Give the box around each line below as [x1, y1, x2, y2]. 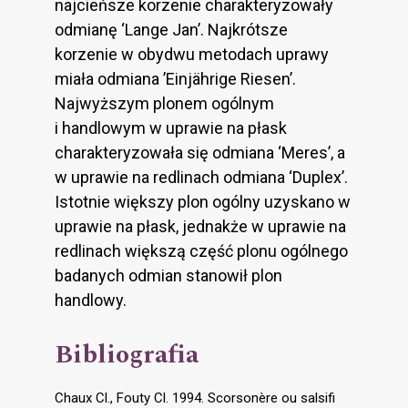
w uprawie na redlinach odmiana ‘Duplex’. [55, 168, 348, 188]
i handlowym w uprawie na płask [55, 118, 287, 138]
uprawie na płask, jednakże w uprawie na [55, 217, 346, 237]
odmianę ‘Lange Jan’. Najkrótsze [55, 20, 288, 40]
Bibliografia [55, 335, 199, 375]
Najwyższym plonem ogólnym [55, 94, 274, 114]
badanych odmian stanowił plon [55, 266, 282, 286]
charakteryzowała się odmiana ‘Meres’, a [55, 143, 345, 163]
